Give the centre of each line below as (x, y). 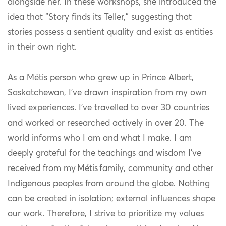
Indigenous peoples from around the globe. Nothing (109, 184)
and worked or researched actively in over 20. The (106, 124)
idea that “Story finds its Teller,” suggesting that (100, 18)
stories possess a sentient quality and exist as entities (110, 33)
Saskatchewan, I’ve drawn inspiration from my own (107, 93)
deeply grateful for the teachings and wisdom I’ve (104, 154)
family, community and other (156, 169)
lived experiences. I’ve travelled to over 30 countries (108, 108)
